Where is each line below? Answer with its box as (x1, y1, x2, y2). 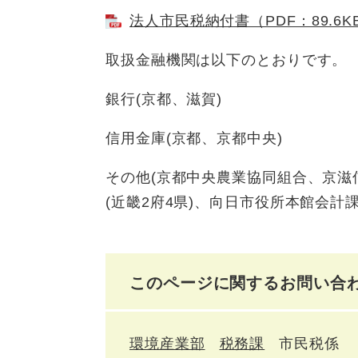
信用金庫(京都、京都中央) (105, 130, 283, 146)
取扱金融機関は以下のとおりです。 (105, 52, 348, 68)
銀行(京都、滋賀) (105, 91, 223, 107)
